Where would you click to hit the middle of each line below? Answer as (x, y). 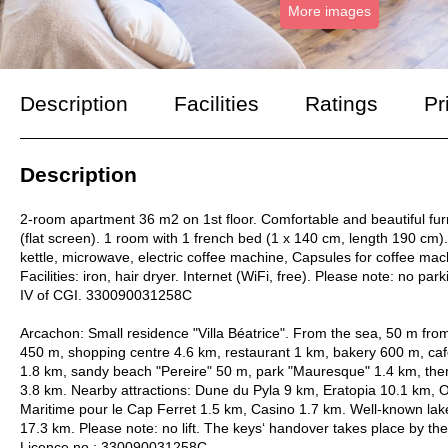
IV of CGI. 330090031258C (106, 295)
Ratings (341, 104)
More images (329, 11)
